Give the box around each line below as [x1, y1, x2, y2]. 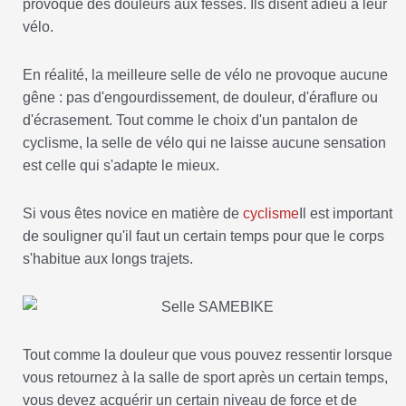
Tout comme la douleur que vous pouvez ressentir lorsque [23, 347, 392, 363]
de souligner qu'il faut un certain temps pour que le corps [23, 228, 384, 245]
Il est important [299, 206, 392, 222]
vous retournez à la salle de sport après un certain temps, [23, 370, 388, 386]
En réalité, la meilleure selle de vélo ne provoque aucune [23, 67, 388, 83]
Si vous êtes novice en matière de [23, 206, 243, 222]
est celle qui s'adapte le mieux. [23, 158, 219, 174]
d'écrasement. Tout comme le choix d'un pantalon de [23, 112, 358, 129]
